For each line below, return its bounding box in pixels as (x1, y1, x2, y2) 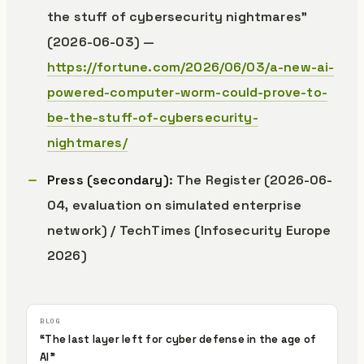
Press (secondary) (47, 171, 169, 188)
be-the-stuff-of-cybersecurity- (47, 109, 258, 126)
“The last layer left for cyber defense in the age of (40, 332, 317, 346)
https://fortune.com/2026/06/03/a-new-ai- (47, 58, 335, 76)
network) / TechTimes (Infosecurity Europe (47, 222, 331, 239)
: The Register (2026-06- (168, 171, 333, 188)
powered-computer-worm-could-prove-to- (47, 84, 327, 101)
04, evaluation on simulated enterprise (47, 197, 302, 214)
